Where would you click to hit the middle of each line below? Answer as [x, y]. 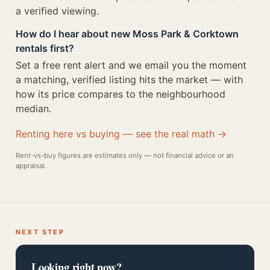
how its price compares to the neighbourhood [121, 94]
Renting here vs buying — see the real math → [121, 134]
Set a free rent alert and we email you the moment [131, 65]
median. [33, 108]
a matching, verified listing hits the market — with [129, 80]
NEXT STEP [40, 232]
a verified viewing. [57, 11]
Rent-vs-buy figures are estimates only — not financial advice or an [125, 155]
